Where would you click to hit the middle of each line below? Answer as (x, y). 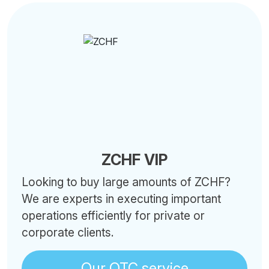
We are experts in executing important (121, 199)
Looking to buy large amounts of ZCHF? (126, 182)
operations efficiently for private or (113, 216)
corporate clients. (68, 232)
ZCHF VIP (134, 160)
